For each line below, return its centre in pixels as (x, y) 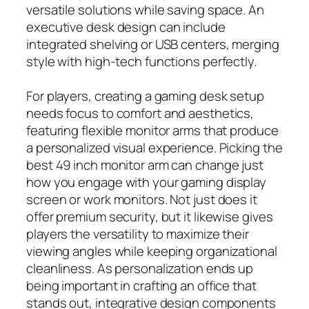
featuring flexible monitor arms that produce (152, 130)
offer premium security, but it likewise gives (150, 216)
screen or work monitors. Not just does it (142, 199)
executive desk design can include (126, 27)
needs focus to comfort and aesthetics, (140, 113)
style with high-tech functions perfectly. (141, 61)
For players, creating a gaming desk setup (145, 96)
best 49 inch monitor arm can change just (145, 165)
